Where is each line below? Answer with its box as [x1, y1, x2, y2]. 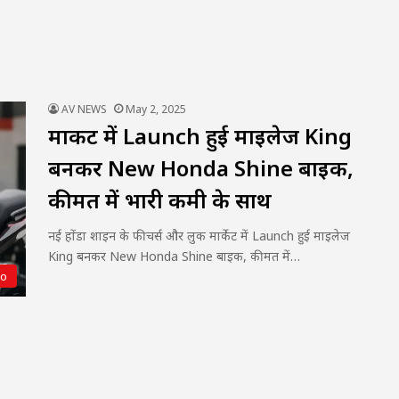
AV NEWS [61, 102, 107, 117]
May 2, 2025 [126, 102, 186, 117]
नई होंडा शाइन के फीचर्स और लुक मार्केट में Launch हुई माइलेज [48, 227, 350, 244]
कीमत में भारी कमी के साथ [48, 185, 272, 215]
